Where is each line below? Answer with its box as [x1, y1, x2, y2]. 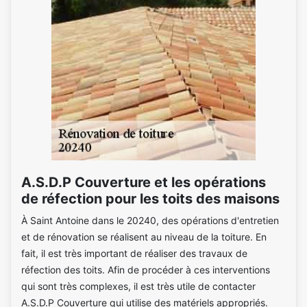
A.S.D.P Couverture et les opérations [21, 174, 266, 191]
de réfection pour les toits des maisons [21, 191, 280, 207]
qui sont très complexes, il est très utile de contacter [21, 280, 256, 292]
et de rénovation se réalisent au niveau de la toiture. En [21, 231, 267, 243]
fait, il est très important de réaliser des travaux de [21, 247, 247, 259]
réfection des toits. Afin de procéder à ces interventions [21, 264, 270, 275]
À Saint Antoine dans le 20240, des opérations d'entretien [21, 214, 279, 226]
